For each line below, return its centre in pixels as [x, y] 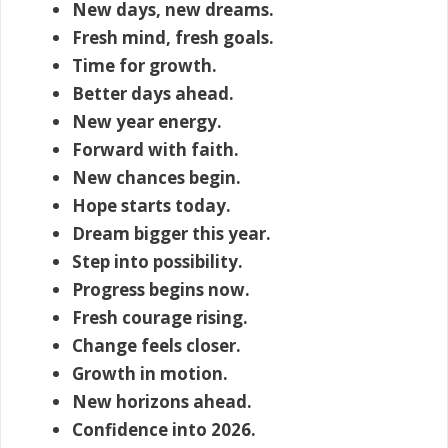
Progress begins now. [161, 290]
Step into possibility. [157, 262]
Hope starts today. [151, 206]
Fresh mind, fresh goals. [173, 38]
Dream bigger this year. [171, 234]
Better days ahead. [153, 94]
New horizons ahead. [162, 402]
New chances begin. [156, 178]
